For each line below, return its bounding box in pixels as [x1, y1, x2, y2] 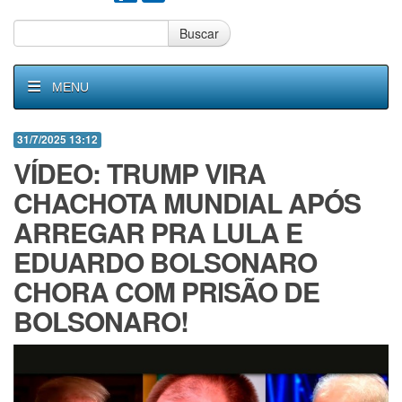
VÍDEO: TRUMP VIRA [13, 153, 266, 192]
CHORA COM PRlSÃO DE [13, 272, 319, 310]
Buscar [179, 24, 219, 42]
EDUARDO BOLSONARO [13, 242, 317, 281]
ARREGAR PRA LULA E [13, 213, 302, 251]
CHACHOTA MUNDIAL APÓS [13, 183, 361, 222]
